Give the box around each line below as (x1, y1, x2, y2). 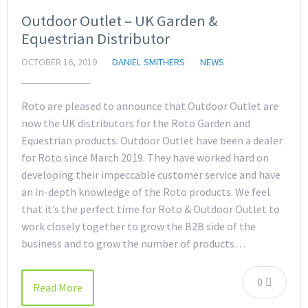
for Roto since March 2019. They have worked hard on (21, 151, 269, 164)
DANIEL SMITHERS (112, 56, 185, 68)
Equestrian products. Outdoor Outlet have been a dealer (21, 133, 283, 147)
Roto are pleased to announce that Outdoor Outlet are (21, 99, 278, 113)
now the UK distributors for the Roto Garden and (21, 116, 250, 130)
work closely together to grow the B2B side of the (21, 219, 256, 233)
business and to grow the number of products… (21, 236, 245, 250)
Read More (33, 280, 82, 294)
